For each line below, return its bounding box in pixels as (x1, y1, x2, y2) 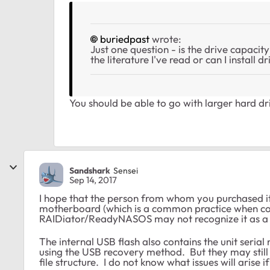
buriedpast (100, 33, 149, 46)
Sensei (113, 165, 138, 176)
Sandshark (69, 165, 110, 176)
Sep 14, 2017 (69, 174, 117, 186)
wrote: (149, 33, 181, 46)
